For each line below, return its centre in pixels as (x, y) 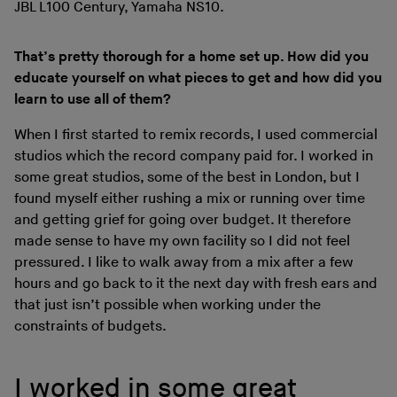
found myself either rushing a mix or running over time (190, 198)
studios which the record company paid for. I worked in (194, 156)
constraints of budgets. (90, 326)
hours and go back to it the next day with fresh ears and (196, 284)
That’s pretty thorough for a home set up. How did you (191, 57)
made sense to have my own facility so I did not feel (182, 241)
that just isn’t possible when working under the (167, 305)
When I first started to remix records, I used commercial (196, 135)
